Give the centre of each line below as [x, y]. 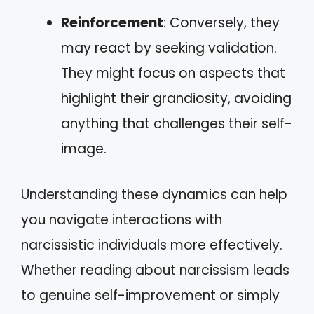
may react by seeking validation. [169, 48]
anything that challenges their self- [177, 124]
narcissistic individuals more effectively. [152, 245]
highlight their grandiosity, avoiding [176, 98]
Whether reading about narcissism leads [155, 270]
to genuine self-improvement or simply [150, 295]
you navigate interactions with [122, 219]
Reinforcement [112, 23]
